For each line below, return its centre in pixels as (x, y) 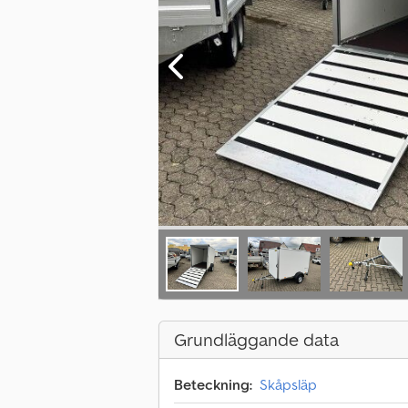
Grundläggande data (256, 340)
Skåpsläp (288, 385)
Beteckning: (213, 385)
